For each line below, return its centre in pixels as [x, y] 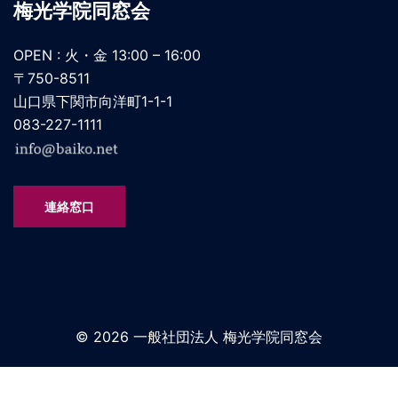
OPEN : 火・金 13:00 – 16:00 [107, 56]
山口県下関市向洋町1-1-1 [93, 102]
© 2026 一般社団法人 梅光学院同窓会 [199, 337]
